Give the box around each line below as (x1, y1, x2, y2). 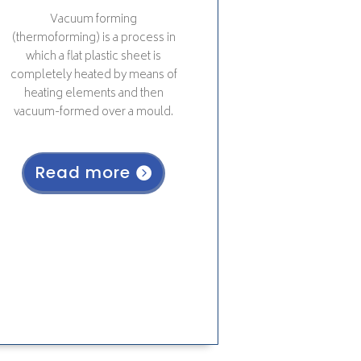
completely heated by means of (10, 64, 177, 85)
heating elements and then (23, 83, 164, 104)
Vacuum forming (50, 9, 138, 30)
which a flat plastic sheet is (26, 46, 162, 67)
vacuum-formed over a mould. (14, 102, 174, 122)
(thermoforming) (11, 27, 102, 48)
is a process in (102, 27, 176, 48)
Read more (35, 160, 131, 184)
